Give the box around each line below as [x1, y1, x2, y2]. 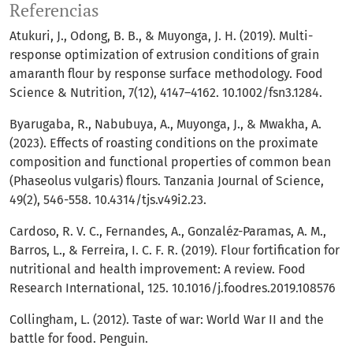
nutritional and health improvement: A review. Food [9, 262, 306, 277]
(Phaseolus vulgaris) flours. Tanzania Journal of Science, [9, 173, 324, 189]
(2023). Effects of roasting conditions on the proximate [9, 136, 318, 151]
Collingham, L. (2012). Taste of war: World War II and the [9, 312, 324, 328]
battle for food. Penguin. [9, 331, 148, 347]
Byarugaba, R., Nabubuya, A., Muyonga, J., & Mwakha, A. [9, 117, 321, 132]
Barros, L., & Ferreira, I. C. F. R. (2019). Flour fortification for [9, 243, 340, 258]
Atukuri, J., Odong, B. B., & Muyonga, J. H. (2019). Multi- [9, 28, 313, 44]
